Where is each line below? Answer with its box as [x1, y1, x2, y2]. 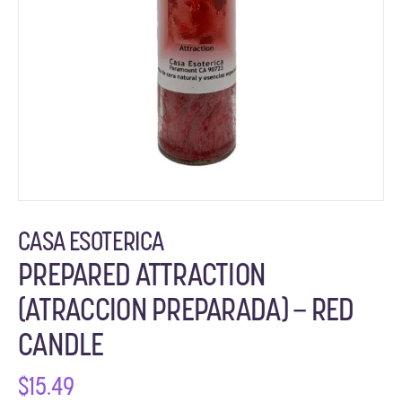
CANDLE [18, 331, 104, 364]
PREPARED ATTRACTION [18, 261, 267, 294]
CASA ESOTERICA [18, 230, 164, 258]
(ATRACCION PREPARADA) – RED [18, 296, 354, 329]
